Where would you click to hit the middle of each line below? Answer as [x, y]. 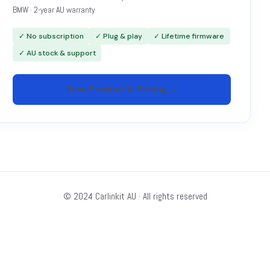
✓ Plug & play [118, 36]
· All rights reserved [171, 197]
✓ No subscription [51, 36]
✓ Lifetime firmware [189, 36]
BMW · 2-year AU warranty [54, 10]
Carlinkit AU [115, 197]
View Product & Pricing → [122, 89]
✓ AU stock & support [57, 53]
